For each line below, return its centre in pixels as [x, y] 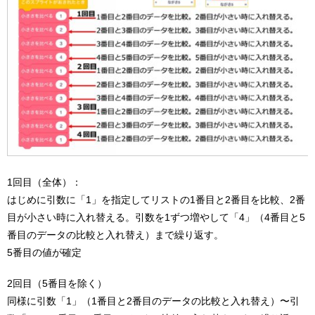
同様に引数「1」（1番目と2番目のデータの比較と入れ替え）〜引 [153, 301]
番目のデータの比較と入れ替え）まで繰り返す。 [115, 235]
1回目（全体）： [44, 182]
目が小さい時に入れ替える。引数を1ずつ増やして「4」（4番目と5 [156, 218]
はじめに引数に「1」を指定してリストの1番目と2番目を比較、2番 [156, 200]
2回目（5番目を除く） [57, 284]
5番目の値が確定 [44, 253]
